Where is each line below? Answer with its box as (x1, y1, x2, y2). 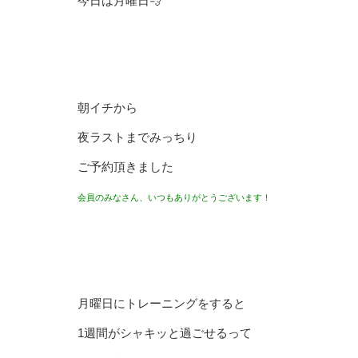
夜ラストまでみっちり (78, 130, 197, 144)
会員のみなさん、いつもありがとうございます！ (78, 193, 271, 202)
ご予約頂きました (78, 160, 173, 173)
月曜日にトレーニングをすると (78, 296, 245, 310)
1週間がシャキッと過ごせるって (78, 326, 252, 340)
